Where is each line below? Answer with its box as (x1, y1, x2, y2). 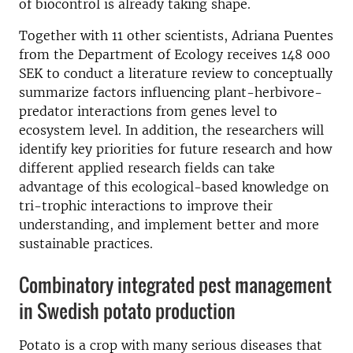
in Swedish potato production (19, 296, 236, 325)
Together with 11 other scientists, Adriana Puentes (19, 28, 333, 43)
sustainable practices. (19, 236, 153, 251)
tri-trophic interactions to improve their (19, 198, 273, 214)
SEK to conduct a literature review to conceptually (19, 65, 333, 81)
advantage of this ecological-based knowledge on (19, 179, 329, 195)
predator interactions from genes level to (19, 103, 277, 119)
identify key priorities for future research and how (19, 141, 332, 157)
